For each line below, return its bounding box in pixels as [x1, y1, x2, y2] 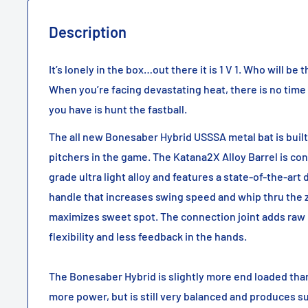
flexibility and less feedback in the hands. [49, 229, 249, 243]
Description [49, 22, 126, 41]
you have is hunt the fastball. [49, 102, 187, 115]
